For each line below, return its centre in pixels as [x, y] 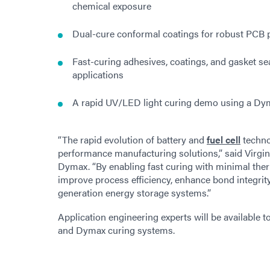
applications [98, 74]
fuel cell [224, 139]
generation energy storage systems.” [134, 192]
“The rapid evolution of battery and [132, 139]
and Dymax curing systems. [116, 230]
